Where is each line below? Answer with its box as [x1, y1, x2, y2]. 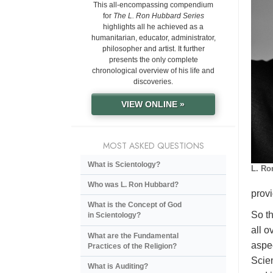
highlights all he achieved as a [103, 23, 204, 32]
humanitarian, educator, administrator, [91, 34, 216, 43]
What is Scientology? [88, 160, 160, 169]
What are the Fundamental [88, 231, 179, 240]
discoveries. [133, 77, 173, 87]
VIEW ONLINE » [121, 99, 185, 110]
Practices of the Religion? [88, 241, 177, 250]
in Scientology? [88, 211, 141, 220]
